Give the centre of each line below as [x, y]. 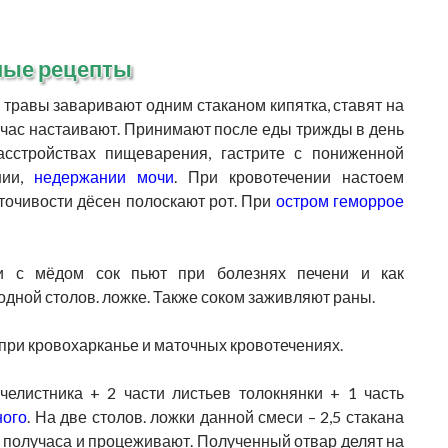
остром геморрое [340, 200]
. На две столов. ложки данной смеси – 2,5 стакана [215, 416]
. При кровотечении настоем [289, 176]
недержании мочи [104, 176]
